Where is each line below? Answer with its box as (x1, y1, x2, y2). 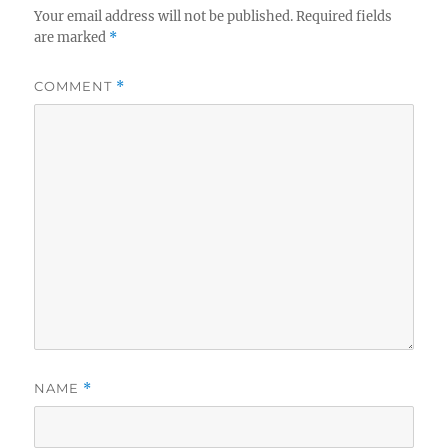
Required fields (296, 8, 393, 26)
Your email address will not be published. (34, 8, 294, 26)
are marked (34, 29, 110, 47)
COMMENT (34, 78, 117, 95)
